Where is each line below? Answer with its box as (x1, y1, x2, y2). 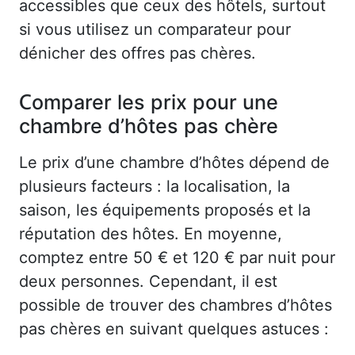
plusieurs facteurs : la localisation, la (19, 176, 290, 196)
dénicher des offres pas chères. (19, 43, 256, 63)
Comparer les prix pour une (19, 89, 278, 115)
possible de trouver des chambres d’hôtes (19, 295, 332, 315)
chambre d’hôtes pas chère (19, 113, 278, 139)
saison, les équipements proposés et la (19, 200, 311, 219)
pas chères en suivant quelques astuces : (19, 319, 329, 338)
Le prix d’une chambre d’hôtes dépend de (19, 152, 330, 172)
